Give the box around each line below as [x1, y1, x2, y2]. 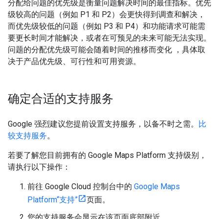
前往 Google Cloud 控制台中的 [27, 181, 134, 191]
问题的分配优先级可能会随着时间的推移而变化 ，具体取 [8, 44, 205, 54]
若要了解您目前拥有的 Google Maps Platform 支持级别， [8, 150, 207, 160]
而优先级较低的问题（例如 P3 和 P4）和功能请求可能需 [8, 21, 205, 31]
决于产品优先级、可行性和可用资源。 [8, 56, 141, 66]
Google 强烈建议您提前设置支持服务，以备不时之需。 [8, 119, 198, 129]
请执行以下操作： [8, 162, 70, 172]
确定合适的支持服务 [8, 91, 113, 106]
